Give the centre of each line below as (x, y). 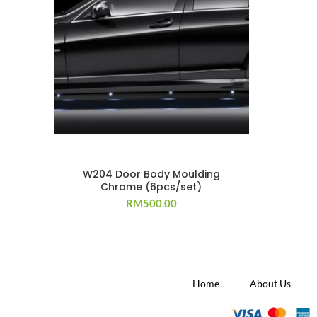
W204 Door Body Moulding (151, 174)
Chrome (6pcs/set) (151, 186)
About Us (270, 283)
